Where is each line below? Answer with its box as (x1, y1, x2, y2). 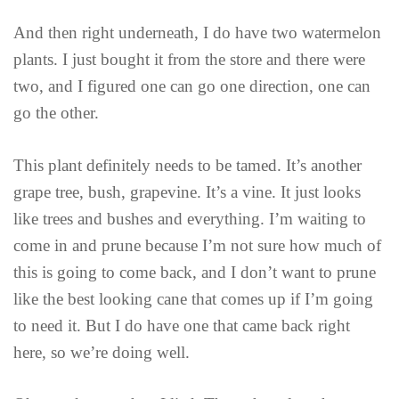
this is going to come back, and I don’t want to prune (13, 262, 376, 281)
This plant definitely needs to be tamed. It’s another (13, 155, 362, 175)
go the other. (13, 103, 99, 123)
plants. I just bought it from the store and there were (13, 50, 365, 69)
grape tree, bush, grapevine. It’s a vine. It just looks (13, 182, 361, 201)
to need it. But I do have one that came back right (13, 315, 350, 335)
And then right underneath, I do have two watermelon (13, 23, 381, 43)
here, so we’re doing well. (13, 342, 190, 362)
